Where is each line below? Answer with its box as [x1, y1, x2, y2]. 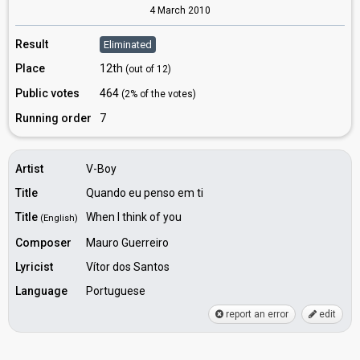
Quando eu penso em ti [86, 186, 203, 199]
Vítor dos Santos [86, 260, 170, 273]
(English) [40, 213, 78, 223]
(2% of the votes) [121, 88, 196, 100]
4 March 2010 [149, 5, 211, 16]
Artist [15, 162, 43, 175]
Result [15, 38, 48, 51]
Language [15, 284, 67, 297]
